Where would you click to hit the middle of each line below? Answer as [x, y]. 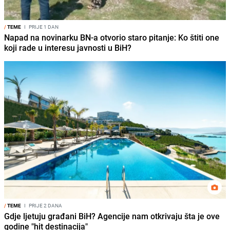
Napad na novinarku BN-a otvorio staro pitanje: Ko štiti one [112, 37]
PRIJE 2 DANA [45, 205]
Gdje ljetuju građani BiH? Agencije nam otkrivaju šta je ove [112, 216]
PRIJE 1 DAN [43, 26]
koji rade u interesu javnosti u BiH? [68, 47]
